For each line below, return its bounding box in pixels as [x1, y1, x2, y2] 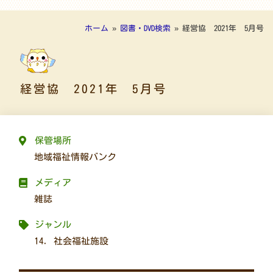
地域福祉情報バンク [34, 152, 117, 162]
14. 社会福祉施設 [34, 236, 109, 246]
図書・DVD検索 [120, 24, 171, 32]
